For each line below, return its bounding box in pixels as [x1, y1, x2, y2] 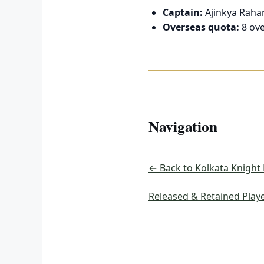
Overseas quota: [163, 20, 239, 34]
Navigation [148, 115, 217, 138]
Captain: [163, 5, 203, 19]
